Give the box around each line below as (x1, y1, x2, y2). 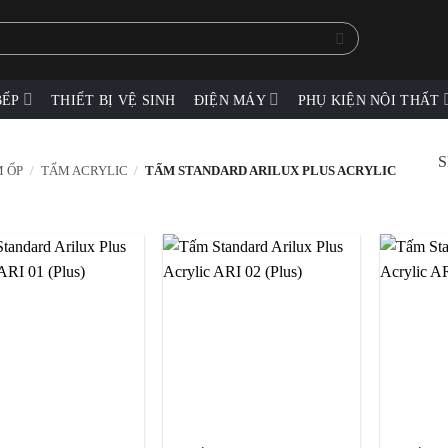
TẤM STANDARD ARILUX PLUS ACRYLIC (142, 164, 397, 179)
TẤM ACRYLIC (40, 164, 128, 179)
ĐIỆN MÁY (193, 91, 267, 108)
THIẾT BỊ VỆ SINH (51, 91, 176, 108)
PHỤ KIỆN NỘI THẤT (297, 91, 440, 108)
